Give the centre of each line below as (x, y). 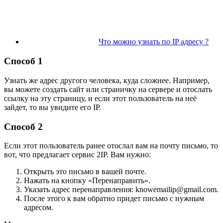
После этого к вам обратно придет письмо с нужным (114, 199)
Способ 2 (23, 126)
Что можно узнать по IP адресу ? (154, 42)
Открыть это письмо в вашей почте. (85, 172)
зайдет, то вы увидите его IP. (53, 107)
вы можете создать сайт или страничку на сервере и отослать (108, 89)
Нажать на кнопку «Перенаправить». (87, 181)
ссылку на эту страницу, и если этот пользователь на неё (100, 98)
